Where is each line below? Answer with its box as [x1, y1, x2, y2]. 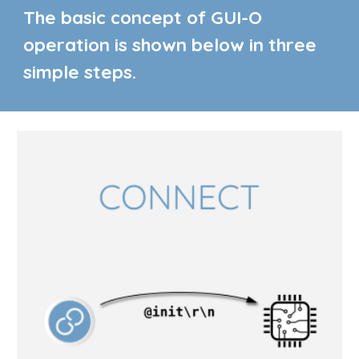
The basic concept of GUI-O [23, 6, 263, 29]
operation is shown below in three [23, 33, 317, 56]
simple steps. [23, 60, 137, 83]
